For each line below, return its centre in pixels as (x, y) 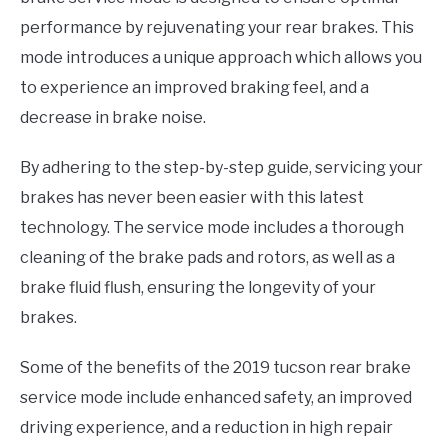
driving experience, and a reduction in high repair (206, 428)
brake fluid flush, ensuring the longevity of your (198, 288)
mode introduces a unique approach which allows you (221, 58)
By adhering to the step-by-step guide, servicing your (221, 168)
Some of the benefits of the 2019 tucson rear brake (215, 368)
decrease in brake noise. (113, 118)
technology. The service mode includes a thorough (212, 228)
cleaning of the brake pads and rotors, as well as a (207, 258)
